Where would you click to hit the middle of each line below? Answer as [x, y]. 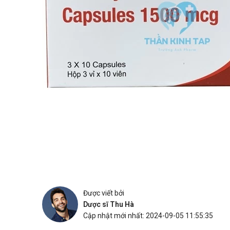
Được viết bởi [104, 193]
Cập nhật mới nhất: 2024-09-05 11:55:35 [148, 215]
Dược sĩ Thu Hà [109, 204]
